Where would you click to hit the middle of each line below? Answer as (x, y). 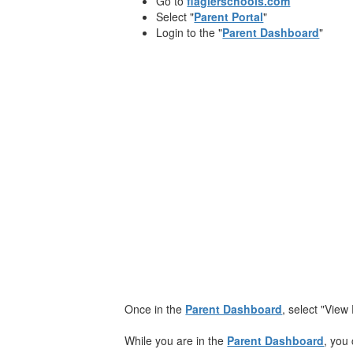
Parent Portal (229, 16)
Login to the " (190, 32)
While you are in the (176, 340)
